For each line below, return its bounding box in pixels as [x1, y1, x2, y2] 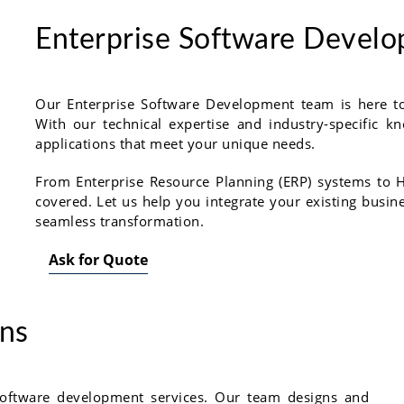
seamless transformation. [35, 211, 204, 230]
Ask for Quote [49, 249, 148, 270]
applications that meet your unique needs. [35, 133, 316, 152]
